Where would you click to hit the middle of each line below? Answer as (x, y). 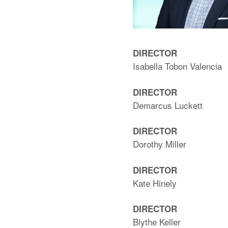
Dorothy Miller (160, 144)
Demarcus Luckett (168, 105)
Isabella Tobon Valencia (177, 66)
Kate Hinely (155, 183)
